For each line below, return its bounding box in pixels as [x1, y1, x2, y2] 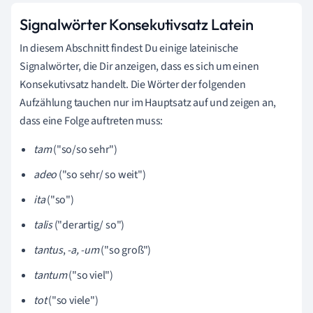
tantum [34, 267, 69, 283]
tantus [34, 242, 63, 258]
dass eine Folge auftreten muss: [20, 112, 163, 129]
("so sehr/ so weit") [58, 166, 146, 182]
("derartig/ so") [54, 217, 125, 233]
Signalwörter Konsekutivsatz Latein [20, 14, 254, 34]
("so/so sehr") [51, 141, 118, 157]
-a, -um [67, 242, 99, 258]
